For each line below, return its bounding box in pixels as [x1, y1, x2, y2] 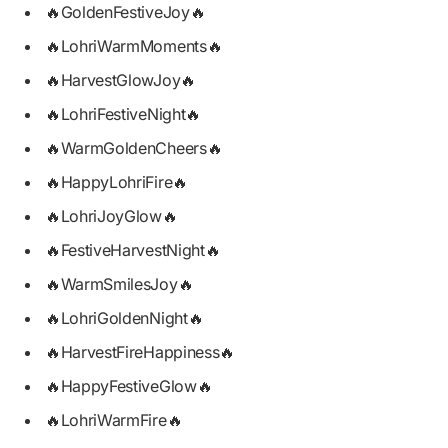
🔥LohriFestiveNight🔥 [45, 104, 201, 125]
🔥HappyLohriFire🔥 [45, 172, 188, 193]
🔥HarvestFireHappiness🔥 [45, 342, 235, 363]
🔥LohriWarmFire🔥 [45, 410, 183, 431]
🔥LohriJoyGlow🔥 [45, 206, 178, 227]
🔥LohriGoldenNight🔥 [45, 308, 204, 329]
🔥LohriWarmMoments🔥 [45, 35, 223, 56]
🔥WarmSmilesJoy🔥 [45, 274, 194, 295]
